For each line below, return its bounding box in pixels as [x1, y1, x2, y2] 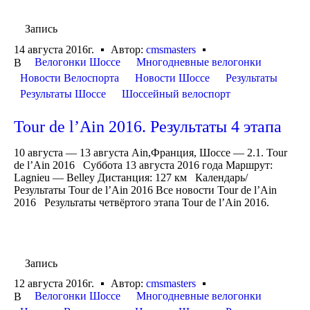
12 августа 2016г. [14, 277, 94, 289]
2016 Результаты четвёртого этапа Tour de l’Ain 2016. [14, 196, 269, 208]
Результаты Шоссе [20, 87, 106, 100]
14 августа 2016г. [14, 43, 94, 55]
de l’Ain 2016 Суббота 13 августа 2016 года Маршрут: [14, 158, 273, 171]
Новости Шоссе [135, 71, 210, 84]
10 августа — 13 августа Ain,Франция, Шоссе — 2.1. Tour [14, 146, 287, 158]
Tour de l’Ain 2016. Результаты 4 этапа [14, 117, 282, 136]
